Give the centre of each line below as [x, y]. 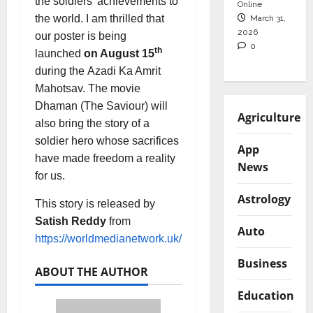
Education [265, 295]
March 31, [267, 18]
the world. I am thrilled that [100, 19]
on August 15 [119, 54]
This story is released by [95, 204]
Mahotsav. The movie [88, 89]
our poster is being [81, 36]
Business [262, 263]
